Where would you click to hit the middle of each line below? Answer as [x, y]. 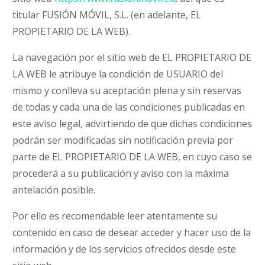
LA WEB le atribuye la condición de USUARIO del [118, 74]
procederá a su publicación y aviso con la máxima [121, 173]
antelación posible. [54, 190]
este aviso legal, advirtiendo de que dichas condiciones [132, 124]
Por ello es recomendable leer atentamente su [115, 216]
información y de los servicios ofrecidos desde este [125, 249]
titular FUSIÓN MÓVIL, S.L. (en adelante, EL [107, 15]
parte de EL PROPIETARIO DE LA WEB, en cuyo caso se [132, 157]
